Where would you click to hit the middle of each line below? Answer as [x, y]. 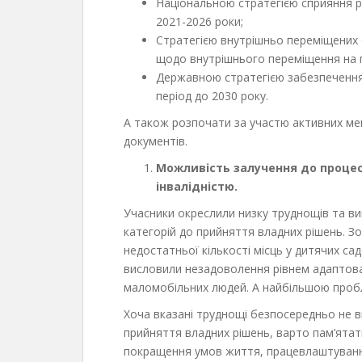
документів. [156, 141]
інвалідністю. [197, 186]
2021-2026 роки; [200, 21]
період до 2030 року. [212, 95]
